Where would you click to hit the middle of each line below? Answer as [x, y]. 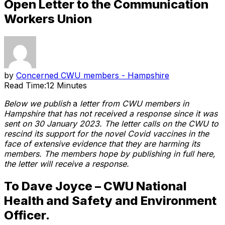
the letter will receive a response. [67, 163]
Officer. [27, 215]
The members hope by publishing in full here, [130, 153]
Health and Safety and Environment [110, 200]
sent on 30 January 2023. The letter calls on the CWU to [111, 123]
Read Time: [25, 85]
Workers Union [48, 19]
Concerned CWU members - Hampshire [93, 75]
